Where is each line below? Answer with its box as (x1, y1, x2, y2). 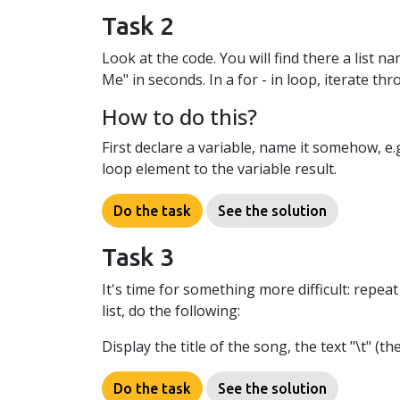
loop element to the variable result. (102, 159, 337, 179)
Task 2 (102, 12, 174, 40)
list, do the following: (102, 301, 240, 321)
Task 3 (102, 243, 174, 271)
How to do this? (102, 102, 257, 132)
